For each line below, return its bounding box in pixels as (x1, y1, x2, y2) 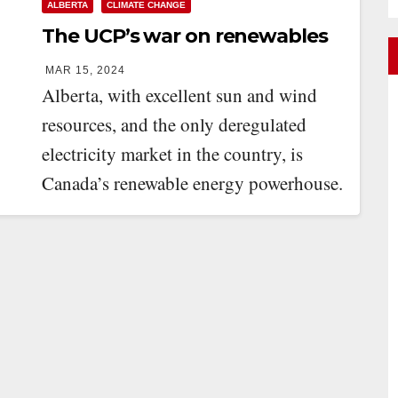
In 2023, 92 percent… (42, 200, 209, 225)
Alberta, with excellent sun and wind (42, 83, 318, 107)
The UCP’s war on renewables (42, 24, 328, 48)
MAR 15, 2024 (45, 64, 126, 76)
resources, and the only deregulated (42, 112, 307, 137)
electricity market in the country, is (42, 141, 304, 166)
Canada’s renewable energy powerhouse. (42, 171, 344, 195)
